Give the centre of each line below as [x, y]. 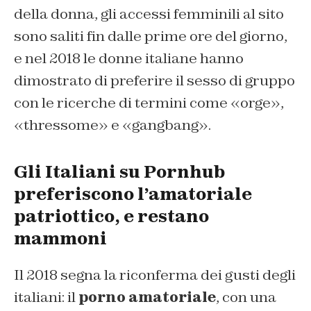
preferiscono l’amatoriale [133, 194]
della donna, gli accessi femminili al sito [149, 14]
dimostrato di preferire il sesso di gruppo [154, 81]
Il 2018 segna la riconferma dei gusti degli [155, 275]
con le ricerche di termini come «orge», [149, 103]
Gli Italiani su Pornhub [119, 172]
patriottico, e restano [111, 217]
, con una [246, 297]
